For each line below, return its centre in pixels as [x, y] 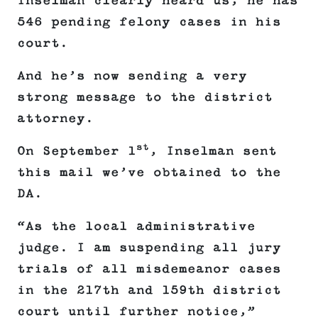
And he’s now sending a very [132, 76]
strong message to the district [145, 98]
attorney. [55, 119]
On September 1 [77, 152]
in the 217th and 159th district [149, 291]
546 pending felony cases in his [149, 22]
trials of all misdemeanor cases [149, 269]
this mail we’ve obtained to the [149, 173]
